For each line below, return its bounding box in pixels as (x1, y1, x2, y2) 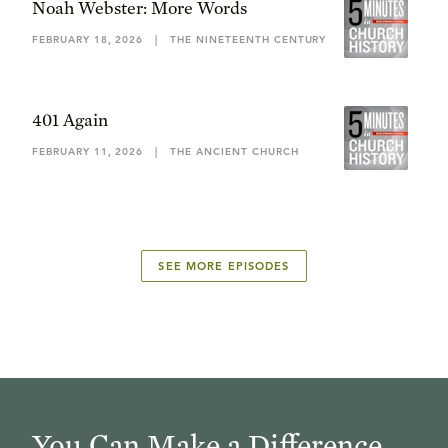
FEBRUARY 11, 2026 (32, 145, 144, 158)
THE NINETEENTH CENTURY (170, 33, 327, 46)
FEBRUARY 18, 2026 (32, 33, 144, 46)
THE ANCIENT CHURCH (170, 145, 299, 158)
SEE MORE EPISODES (158, 259, 290, 273)
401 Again (32, 109, 108, 130)
